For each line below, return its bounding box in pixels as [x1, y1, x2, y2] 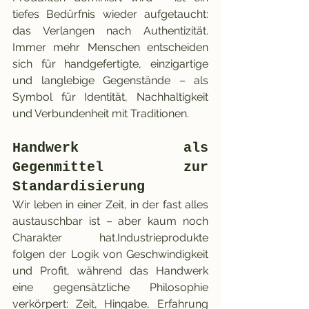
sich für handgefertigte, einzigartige [12, 57, 208, 71]
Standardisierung [12, 179, 145, 195]
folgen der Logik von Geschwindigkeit [12, 248, 208, 261]
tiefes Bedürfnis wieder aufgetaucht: [12, 8, 208, 21]
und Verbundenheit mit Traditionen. [12, 107, 189, 121]
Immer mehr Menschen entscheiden [12, 41, 208, 54]
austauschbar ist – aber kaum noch [12, 215, 208, 228]
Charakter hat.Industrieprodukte [12, 231, 208, 245]
